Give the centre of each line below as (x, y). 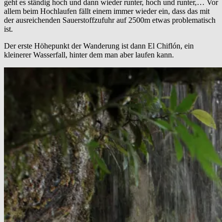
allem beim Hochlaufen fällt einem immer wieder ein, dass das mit (107, 11)
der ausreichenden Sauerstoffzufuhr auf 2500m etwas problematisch (110, 20)
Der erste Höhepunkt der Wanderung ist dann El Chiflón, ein (99, 46)
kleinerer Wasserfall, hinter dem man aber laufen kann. (89, 55)
